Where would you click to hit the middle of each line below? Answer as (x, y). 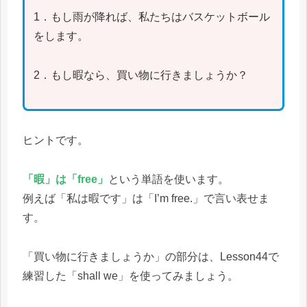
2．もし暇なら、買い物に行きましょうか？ (140, 75)
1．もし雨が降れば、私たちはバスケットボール (151, 17)
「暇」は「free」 (65, 179)
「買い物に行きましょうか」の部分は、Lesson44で (151, 256)
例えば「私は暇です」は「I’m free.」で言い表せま (146, 198)
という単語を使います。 (169, 179)
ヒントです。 (56, 140)
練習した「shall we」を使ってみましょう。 (131, 275)
